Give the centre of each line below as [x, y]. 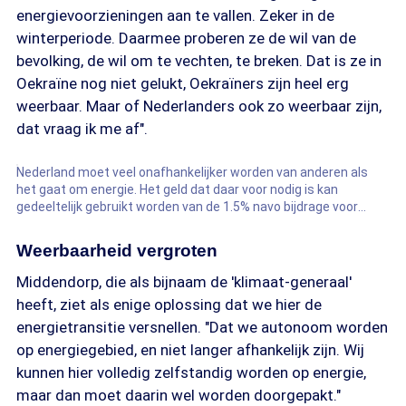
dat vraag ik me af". [82, 129]
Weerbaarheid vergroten [117, 251]
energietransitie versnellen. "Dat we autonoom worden [202, 327]
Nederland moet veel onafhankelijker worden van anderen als [192, 172]
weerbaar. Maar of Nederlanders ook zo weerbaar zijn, [199, 106]
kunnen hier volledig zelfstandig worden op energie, [191, 372]
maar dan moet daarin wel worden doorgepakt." [179, 395]
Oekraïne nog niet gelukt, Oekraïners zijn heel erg [183, 83]
